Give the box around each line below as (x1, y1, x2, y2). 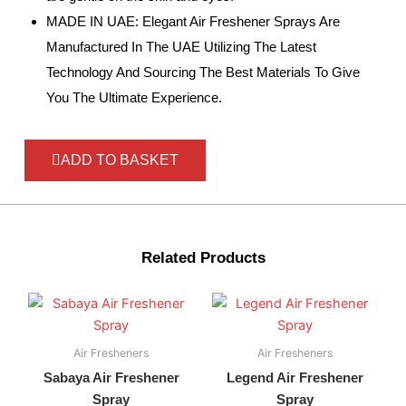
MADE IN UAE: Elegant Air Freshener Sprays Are (45, 13, 340, 29)
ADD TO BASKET (60, 152, 179, 169)
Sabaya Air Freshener (43, 370, 179, 385)
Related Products (140, 249, 266, 267)
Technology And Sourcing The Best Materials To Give (45, 63, 360, 80)
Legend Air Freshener (226, 370, 363, 385)
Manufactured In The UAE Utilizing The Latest (45, 38, 316, 54)
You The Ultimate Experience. (45, 89, 222, 105)
